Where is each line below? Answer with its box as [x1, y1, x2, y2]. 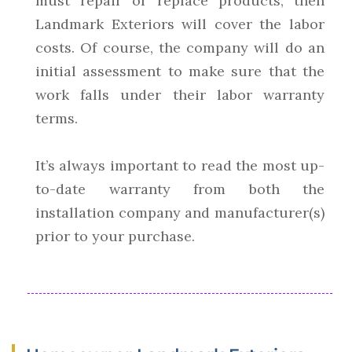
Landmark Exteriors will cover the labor [35, 15, 324, 34]
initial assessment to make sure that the [35, 62, 324, 81]
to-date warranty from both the [35, 180, 324, 199]
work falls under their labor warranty [35, 86, 324, 104]
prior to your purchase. [35, 227, 195, 246]
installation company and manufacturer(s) [35, 203, 324, 222]
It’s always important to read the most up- [35, 156, 324, 175]
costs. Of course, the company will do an [35, 38, 324, 57]
